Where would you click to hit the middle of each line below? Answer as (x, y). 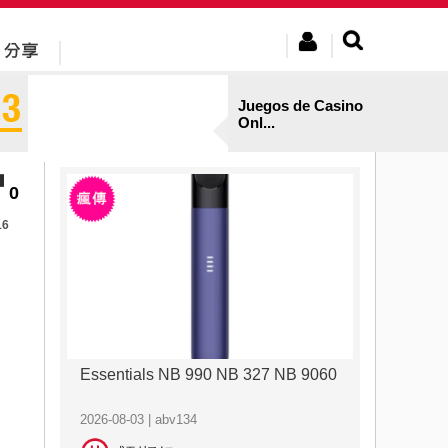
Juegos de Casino (300, 105)
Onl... (256, 122)
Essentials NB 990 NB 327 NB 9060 (208, 374)
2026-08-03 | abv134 (138, 419)
